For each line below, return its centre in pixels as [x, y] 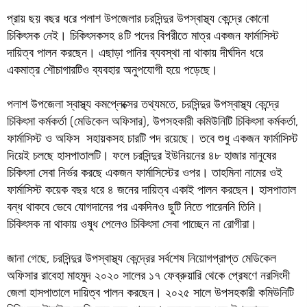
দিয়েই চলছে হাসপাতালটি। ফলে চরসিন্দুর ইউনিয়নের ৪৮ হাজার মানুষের [141, 156]
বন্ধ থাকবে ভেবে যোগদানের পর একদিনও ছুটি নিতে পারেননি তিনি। [135, 207]
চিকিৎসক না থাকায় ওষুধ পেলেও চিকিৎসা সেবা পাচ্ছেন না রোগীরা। [132, 224]
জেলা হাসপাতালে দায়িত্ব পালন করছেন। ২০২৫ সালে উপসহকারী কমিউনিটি [150, 293]
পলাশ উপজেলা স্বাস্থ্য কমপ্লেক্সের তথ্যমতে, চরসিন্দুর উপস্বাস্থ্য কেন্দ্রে [143, 104]
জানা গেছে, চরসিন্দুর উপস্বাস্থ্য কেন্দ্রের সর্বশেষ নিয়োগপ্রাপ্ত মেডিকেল [141, 258]
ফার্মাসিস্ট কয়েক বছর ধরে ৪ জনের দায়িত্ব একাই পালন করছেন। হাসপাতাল [151, 190]
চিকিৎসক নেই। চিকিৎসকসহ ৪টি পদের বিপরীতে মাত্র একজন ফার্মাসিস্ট [143, 36]
